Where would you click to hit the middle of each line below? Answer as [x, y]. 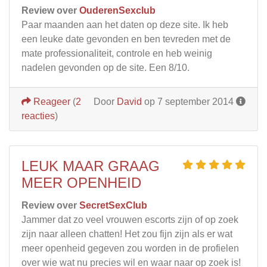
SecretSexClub [113, 205]
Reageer [51, 101]
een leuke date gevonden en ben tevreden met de [126, 39]
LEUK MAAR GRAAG [91, 166]
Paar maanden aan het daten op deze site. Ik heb [125, 24]
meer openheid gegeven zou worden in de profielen [130, 248]
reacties [38, 116]
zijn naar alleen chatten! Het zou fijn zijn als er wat [127, 234]
